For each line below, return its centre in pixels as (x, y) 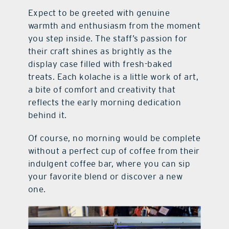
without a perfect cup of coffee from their (114, 151)
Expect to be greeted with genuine (99, 13)
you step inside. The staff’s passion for (108, 39)
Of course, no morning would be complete (114, 138)
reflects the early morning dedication (105, 102)
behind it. (47, 115)
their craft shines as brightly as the (100, 51)
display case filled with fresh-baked (100, 64)
